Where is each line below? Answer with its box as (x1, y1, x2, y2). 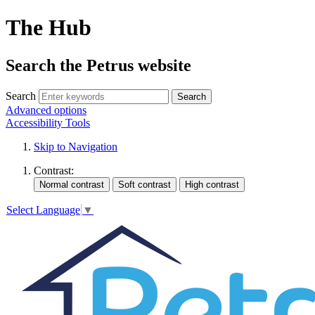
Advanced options (6, 103, 86, 116)
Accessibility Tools (6, 116, 90, 129)
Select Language (6, 204, 80, 217)
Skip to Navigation (34, 140, 117, 153)
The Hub (6, 15, 91, 41)
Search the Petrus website (6, 56, 191, 75)
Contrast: (34, 164, 74, 176)
